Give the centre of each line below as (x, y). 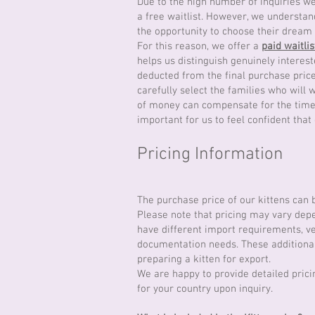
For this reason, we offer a (199, 46)
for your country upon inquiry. (205, 289)
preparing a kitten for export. (204, 259)
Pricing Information (210, 155)
